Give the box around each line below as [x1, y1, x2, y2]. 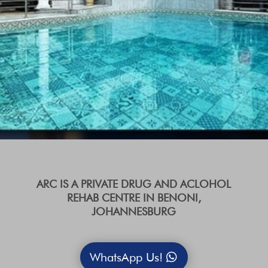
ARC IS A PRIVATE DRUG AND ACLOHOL [36, 178, 232, 190]
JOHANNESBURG [92, 205, 176, 218]
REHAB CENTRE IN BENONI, [66, 191, 201, 204]
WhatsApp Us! [89, 250, 163, 264]
